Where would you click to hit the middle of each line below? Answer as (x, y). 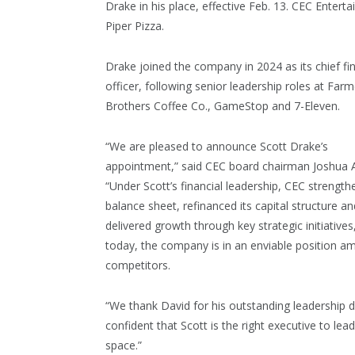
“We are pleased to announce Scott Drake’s (217, 146)
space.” (124, 345)
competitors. (138, 265)
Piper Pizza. (135, 26)
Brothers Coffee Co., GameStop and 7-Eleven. (223, 105)
